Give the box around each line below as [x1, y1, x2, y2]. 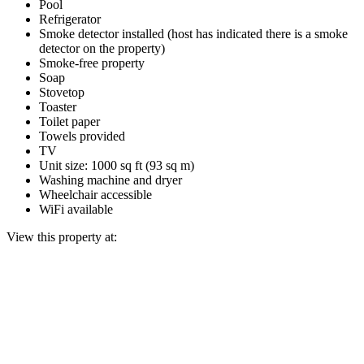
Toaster [39, 99, 76, 114]
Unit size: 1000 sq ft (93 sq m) [39, 158, 194, 172]
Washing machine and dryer [39, 172, 182, 187]
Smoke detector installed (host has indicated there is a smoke [39, 26, 348, 41]
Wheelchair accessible [39, 187, 152, 201]
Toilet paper [39, 114, 100, 128]
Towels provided [39, 128, 125, 143]
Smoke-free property [39, 55, 145, 70]
